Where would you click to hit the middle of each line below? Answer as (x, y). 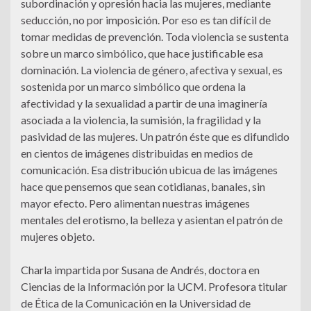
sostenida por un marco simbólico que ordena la (133, 87)
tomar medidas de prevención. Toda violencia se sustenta (155, 37)
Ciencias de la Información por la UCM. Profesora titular (154, 287)
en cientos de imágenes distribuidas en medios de (137, 153)
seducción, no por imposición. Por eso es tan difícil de (146, 20)
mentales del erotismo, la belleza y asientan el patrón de (152, 220)
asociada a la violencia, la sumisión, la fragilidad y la (141, 120)
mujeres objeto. (58, 237)
